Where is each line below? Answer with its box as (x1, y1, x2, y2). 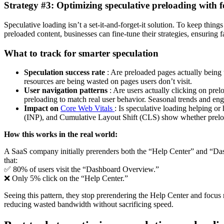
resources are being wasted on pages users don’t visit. (24, 77, 192, 86)
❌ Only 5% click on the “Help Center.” (4, 174, 128, 183)
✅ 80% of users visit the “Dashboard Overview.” (4, 165, 159, 174)
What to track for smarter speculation (4, 47, 158, 58)
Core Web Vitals (60, 104, 114, 113)
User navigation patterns (24, 86, 109, 95)
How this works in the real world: (4, 130, 117, 139)
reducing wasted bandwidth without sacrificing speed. (4, 200, 173, 209)
